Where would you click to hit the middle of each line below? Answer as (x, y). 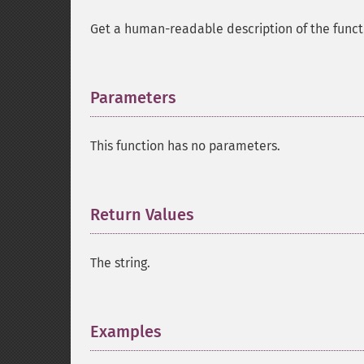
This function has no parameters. (185, 146)
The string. (120, 263)
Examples (126, 331)
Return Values (142, 214)
